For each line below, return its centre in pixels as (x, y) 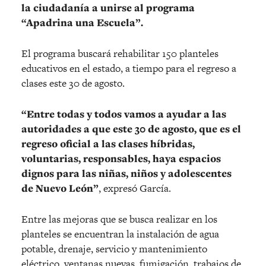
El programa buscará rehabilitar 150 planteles (120, 53)
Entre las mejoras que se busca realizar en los (119, 219)
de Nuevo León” (60, 188)
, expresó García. (135, 188)
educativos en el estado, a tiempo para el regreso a (129, 68)
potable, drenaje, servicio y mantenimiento (114, 248)
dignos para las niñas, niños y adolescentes (126, 173)
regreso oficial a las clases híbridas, (108, 143)
